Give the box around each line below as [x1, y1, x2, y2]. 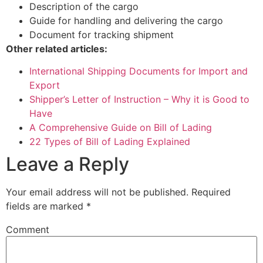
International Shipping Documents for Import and [29, 65, 248, 77]
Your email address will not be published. [6, 186, 188, 198]
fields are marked [6, 200, 86, 213]
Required [188, 186, 231, 198]
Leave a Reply [6, 153, 129, 176]
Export [29, 79, 60, 92]
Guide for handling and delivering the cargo [29, 15, 223, 27]
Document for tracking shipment [29, 29, 174, 41]
